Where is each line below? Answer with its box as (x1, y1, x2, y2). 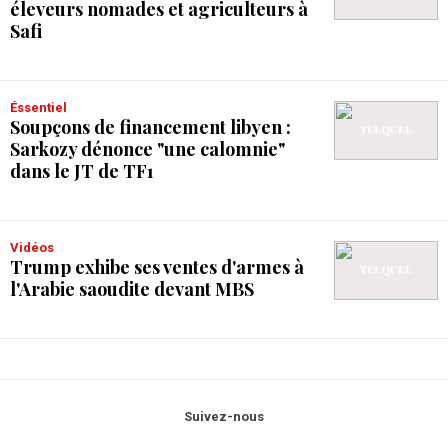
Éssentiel (17, 100, 67, 116)
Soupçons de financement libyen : (10, 115, 291, 140)
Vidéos (19, 240, 54, 256)
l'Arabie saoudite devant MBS (10, 277, 254, 302)
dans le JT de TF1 (10, 159, 154, 184)
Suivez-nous (184, 409, 264, 424)
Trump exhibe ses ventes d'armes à (10, 255, 304, 280)
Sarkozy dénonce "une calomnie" (10, 137, 285, 162)
